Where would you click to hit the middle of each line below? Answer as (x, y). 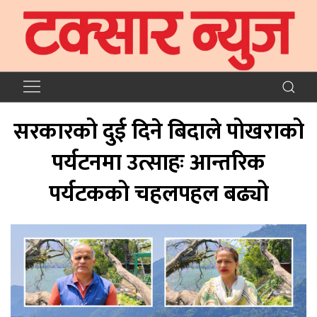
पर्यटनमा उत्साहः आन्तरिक (158, 163)
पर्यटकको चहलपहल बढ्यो (158, 194)
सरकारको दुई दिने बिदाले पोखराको (158, 132)
